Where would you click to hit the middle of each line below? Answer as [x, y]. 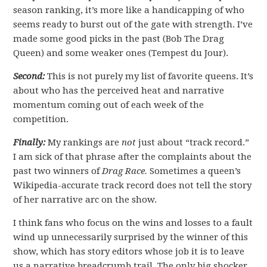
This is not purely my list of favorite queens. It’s [149, 76]
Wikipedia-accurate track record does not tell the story [133, 185]
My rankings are [84, 142]
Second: [29, 76]
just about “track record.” [193, 142]
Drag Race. [126, 171]
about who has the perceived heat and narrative [119, 91]
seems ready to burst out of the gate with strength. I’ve [133, 24]
